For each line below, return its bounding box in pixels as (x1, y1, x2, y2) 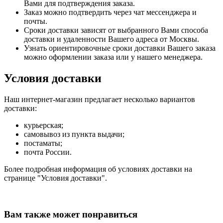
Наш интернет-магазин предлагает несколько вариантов (4, 95, 195, 104)
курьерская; (24, 121, 63, 130)
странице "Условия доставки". (4, 174, 107, 183)
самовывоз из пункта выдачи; (24, 130, 124, 139)
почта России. (24, 148, 72, 157)
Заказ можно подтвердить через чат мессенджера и (24, 8, 197, 17)
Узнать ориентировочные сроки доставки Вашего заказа (24, 44, 216, 53)
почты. (24, 17, 47, 26)
